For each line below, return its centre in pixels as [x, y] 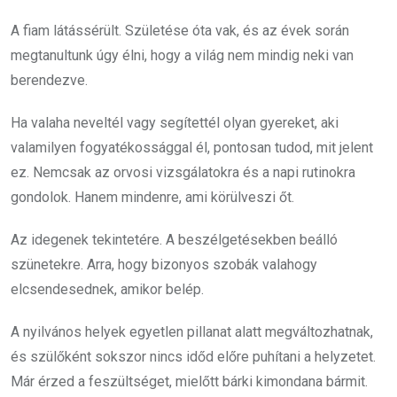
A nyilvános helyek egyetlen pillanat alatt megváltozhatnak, [192, 331]
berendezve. [49, 80]
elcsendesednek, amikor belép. [107, 289]
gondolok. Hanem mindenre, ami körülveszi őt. [152, 197]
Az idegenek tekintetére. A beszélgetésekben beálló [174, 239]
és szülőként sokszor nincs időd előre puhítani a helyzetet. [193, 356]
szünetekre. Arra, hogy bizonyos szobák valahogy [164, 264]
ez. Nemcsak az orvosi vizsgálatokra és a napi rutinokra [183, 172]
